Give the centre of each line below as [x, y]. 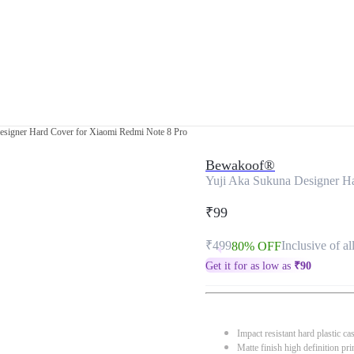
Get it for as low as [250, 266]
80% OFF [256, 246]
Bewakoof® [240, 165]
